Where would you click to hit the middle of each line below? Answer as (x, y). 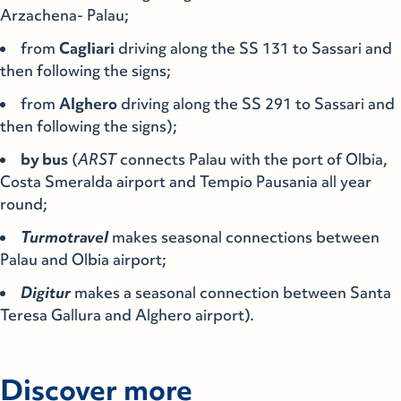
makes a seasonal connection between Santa (231, 293)
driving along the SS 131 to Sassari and (253, 48)
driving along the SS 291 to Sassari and (256, 104)
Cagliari (87, 48)
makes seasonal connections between (244, 237)
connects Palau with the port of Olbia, (252, 159)
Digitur (46, 293)
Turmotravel (64, 237)
